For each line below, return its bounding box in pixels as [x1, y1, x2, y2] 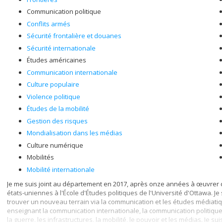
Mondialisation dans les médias [27, 128, 122, 137]
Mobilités [27, 153, 54, 162]
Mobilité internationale [27, 165, 95, 174]
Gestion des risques [27, 116, 88, 125]
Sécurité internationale [27, 43, 96, 53]
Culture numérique [27, 140, 83, 150]
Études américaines [27, 55, 86, 64]
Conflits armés [27, 19, 70, 28]
